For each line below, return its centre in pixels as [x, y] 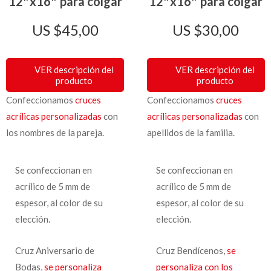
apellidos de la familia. [191, 133]
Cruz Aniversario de [55, 251]
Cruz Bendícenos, [191, 251]
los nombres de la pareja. [55, 133]
